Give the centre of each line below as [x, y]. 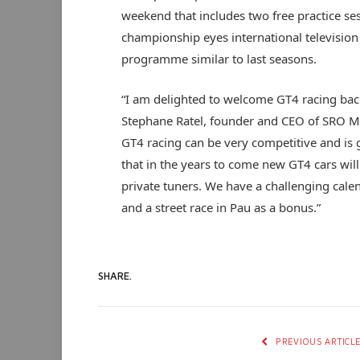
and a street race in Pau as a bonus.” [221, 208]
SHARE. [115, 275]
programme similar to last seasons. [219, 59]
